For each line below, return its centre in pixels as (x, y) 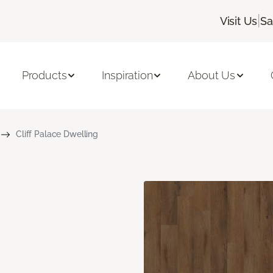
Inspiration (127, 76)
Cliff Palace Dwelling (57, 134)
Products (44, 76)
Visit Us (239, 21)
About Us (212, 76)
